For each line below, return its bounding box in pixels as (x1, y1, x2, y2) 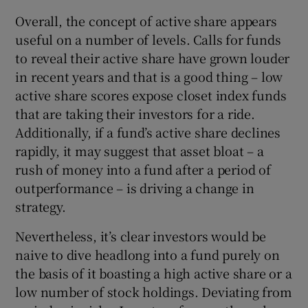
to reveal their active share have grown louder (15, 49, 290, 67)
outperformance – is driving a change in (15, 179, 254, 197)
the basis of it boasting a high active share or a (15, 264, 292, 283)
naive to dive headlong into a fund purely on (15, 245, 280, 264)
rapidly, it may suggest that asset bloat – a (15, 142, 264, 160)
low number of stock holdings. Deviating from (15, 283, 292, 301)
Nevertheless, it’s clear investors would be (15, 227, 266, 245)
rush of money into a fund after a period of (15, 160, 271, 179)
